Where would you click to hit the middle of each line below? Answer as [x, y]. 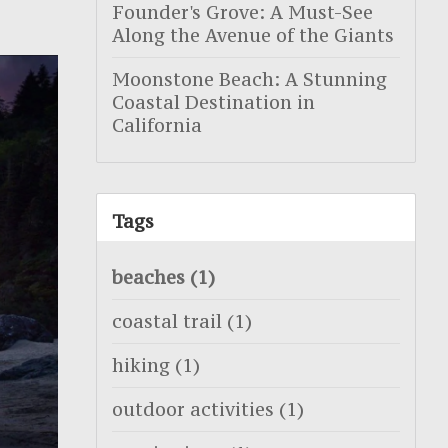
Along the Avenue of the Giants [253, 35]
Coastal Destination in [213, 102]
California [157, 125]
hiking [143, 366]
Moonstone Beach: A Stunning [249, 79]
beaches [151, 278]
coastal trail [169, 322]
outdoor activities [195, 410]
